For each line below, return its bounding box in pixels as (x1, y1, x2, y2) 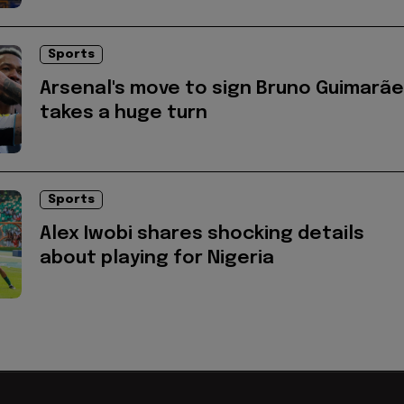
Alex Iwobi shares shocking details (40, 224, 364, 243)
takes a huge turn (40, 103, 207, 123)
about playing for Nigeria (40, 248, 274, 268)
